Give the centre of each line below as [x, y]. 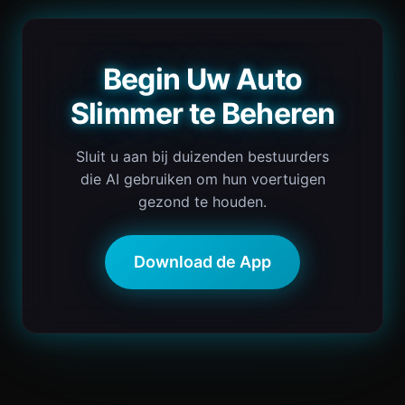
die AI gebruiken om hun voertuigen [202, 179]
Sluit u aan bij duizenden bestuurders [202, 156]
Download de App [202, 262]
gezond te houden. [202, 202]
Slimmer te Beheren [202, 113]
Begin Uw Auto [202, 79]
